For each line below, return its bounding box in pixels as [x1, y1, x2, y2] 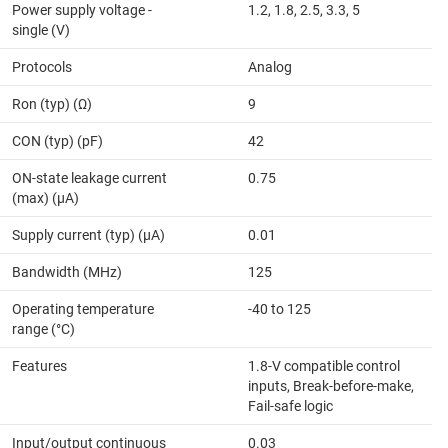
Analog [248, 59, 292, 76]
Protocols [12, 59, 72, 76]
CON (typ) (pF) [12, 133, 103, 150]
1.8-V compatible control [248, 358, 400, 375]
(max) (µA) [12, 190, 79, 207]
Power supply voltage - [12, 2, 152, 19]
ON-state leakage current [12, 170, 167, 187]
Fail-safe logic [248, 398, 333, 415]
